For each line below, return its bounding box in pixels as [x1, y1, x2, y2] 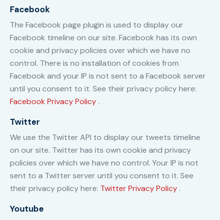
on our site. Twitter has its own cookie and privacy [10, 145, 191, 156]
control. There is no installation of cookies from [10, 58, 179, 69]
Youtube [10, 203, 44, 215]
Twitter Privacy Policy [100, 183, 179, 194]
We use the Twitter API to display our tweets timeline [10, 132, 200, 143]
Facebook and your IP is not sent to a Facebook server [10, 71, 206, 82]
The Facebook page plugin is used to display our [10, 20, 183, 30]
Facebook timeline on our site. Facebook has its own [10, 32, 197, 43]
